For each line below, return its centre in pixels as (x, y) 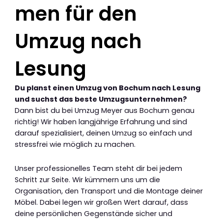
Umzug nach (78, 41)
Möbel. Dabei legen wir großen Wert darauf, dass (101, 203)
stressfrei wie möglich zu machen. (75, 145)
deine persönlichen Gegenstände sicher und (94, 214)
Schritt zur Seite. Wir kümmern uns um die (87, 180)
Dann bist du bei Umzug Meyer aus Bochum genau (105, 111)
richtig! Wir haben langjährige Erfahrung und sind (101, 122)
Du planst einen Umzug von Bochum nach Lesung (108, 88)
